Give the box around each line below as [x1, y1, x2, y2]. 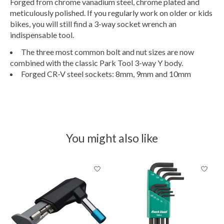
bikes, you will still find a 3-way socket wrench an [10, 19, 176, 28]
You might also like [66, 131, 158, 145]
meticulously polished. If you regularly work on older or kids [10, 8, 212, 17]
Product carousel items [10, 159, 89, 169]
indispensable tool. [10, 30, 74, 39]
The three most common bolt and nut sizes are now [21, 47, 194, 56]
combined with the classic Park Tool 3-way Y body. [10, 58, 183, 67]
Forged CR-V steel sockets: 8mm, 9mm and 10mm [21, 69, 191, 78]
